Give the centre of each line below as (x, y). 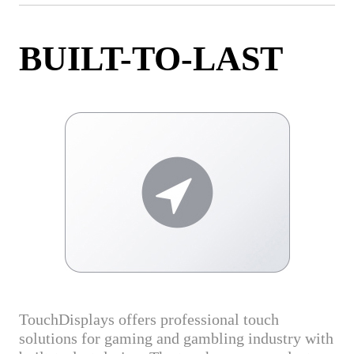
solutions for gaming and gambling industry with (177, 339)
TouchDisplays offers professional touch (149, 320)
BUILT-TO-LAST (151, 59)
